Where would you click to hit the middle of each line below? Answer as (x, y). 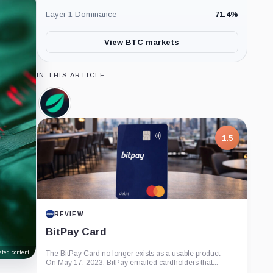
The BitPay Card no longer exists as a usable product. (133, 253)
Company (75, 117)
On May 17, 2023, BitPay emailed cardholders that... (132, 263)
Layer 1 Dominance (81, 14)
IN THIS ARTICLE (71, 75)
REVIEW (69, 214)
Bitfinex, (72, 107)
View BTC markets (142, 42)
